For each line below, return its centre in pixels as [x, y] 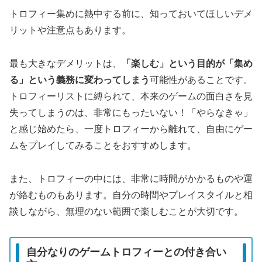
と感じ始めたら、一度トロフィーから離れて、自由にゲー [131, 129]
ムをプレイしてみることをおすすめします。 [103, 146]
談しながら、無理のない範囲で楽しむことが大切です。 [126, 211]
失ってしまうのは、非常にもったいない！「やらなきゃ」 [131, 113]
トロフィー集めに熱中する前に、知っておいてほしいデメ [131, 14]
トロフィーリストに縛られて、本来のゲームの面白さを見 [131, 96]
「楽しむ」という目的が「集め [187, 64]
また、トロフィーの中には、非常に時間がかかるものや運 [131, 178]
